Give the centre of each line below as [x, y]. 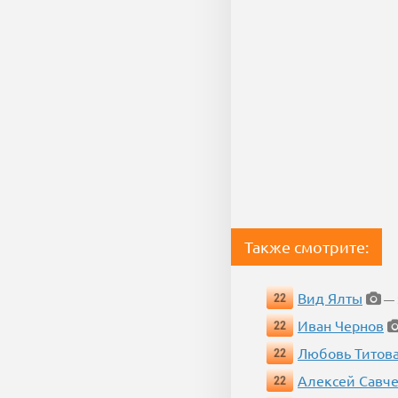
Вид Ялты [330, 298]
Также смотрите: [306, 247]
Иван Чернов [341, 326]
